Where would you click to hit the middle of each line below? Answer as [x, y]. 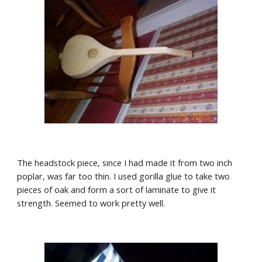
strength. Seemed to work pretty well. [91, 203]
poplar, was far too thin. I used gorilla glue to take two [124, 176]
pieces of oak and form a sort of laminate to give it [117, 189]
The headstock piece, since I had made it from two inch [125, 163]
